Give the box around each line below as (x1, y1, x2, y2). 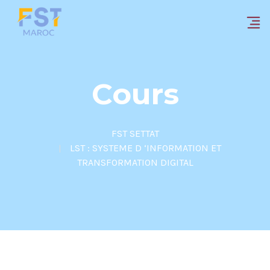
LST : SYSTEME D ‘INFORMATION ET (69, 142, 221, 154)
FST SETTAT (111, 128, 159, 140)
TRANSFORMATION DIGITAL (77, 157, 193, 169)
